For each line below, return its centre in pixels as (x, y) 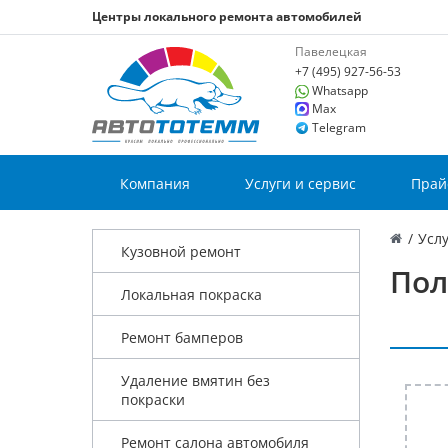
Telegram (339, 127)
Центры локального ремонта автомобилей (227, 16)
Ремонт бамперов (181, 337)
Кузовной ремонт (180, 251)
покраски (152, 399)
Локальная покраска (191, 294)
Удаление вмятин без (195, 380)
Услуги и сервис (300, 183)
